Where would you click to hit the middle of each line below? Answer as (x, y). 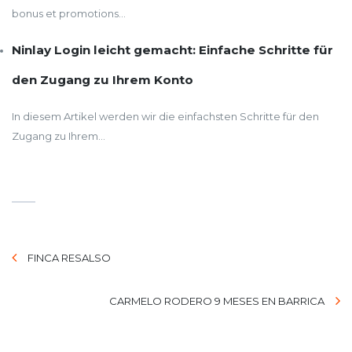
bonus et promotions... (69, 14)
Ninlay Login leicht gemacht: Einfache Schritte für (172, 50)
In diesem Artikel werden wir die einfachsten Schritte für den (165, 117)
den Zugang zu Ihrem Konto (103, 80)
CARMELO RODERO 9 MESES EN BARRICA (217, 301)
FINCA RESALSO (69, 258)
